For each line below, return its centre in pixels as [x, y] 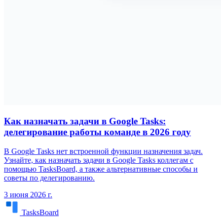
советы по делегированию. [49, 178]
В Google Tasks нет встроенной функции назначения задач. [103, 151]
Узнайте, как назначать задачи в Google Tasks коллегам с [99, 160]
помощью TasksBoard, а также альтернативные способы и [101, 169]
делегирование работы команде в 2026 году [97, 132]
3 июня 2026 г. [28, 195]
